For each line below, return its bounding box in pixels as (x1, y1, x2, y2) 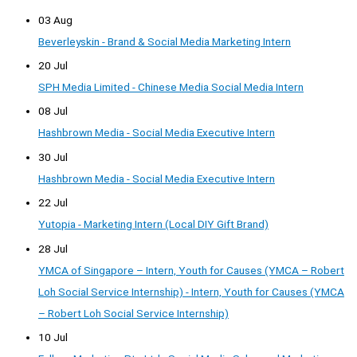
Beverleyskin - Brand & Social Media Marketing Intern (38, 34, 291, 48)
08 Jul (38, 104, 68, 118)
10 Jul (38, 331, 68, 344)
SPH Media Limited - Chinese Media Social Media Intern (38, 80, 304, 94)
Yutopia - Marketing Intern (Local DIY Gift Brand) (38, 218, 269, 231)
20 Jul (38, 59, 68, 73)
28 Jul (38, 241, 68, 255)
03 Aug (38, 13, 73, 26)
